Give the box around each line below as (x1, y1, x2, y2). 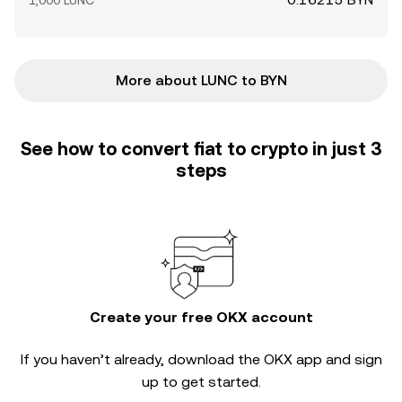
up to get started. (141, 373, 261, 390)
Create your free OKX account (89, 309, 313, 326)
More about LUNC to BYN (115, 72, 287, 89)
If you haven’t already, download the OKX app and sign (20, 351, 382, 368)
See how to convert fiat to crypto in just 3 (21, 138, 381, 160)
